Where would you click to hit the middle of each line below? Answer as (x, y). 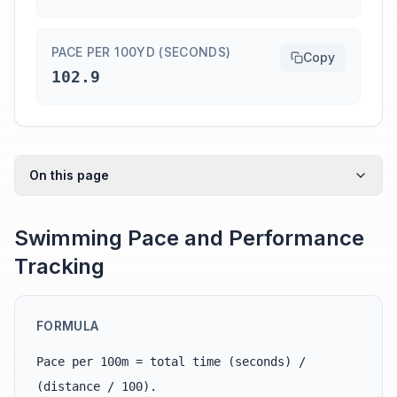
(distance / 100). (97, 386)
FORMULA (68, 326)
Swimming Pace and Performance (189, 238)
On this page (69, 175)
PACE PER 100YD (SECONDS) (141, 52)
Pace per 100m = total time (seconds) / (171, 362)
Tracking (59, 266)
